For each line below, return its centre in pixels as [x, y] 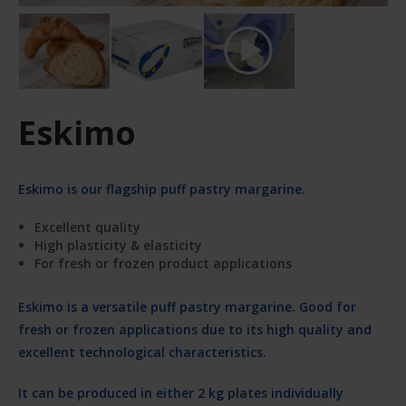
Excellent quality [87, 227]
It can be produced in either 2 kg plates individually [181, 392]
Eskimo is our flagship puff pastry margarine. [162, 189]
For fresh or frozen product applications [163, 263]
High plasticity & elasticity [118, 245]
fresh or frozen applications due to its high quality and [195, 329]
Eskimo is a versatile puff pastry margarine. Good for [187, 306]
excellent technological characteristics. [142, 352]
